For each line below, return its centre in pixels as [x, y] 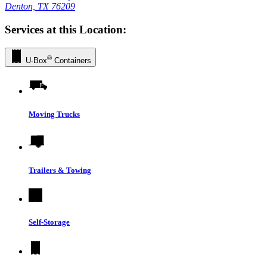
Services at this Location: [66, 29]
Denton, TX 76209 [40, 7]
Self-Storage [49, 222]
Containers [72, 60]
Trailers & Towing [60, 170]
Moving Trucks [54, 114]
